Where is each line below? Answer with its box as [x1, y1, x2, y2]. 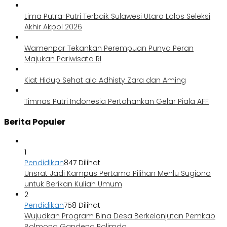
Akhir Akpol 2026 [24, 22, 82, 32]
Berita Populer [4, 116, 65, 128]
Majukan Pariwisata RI [24, 54, 101, 64]
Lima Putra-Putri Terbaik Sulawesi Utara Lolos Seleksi [24, 11, 210, 22]
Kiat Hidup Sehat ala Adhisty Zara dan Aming [24, 75, 186, 86]
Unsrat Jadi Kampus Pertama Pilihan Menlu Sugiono [24, 168, 211, 178]
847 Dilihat [64, 157, 100, 168]
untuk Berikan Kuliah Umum [24, 178, 122, 189]
